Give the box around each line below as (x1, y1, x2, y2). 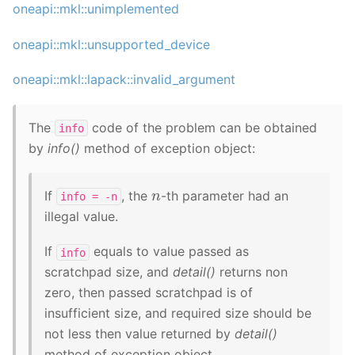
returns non (216, 264, 288, 281)
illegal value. (44, 208, 118, 224)
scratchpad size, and (44, 264, 173, 281)
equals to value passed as (90, 243, 249, 260)
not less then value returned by (44, 326, 235, 342)
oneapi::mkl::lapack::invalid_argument (13, 71, 235, 88)
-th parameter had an (160, 187, 288, 204)
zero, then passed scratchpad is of (44, 284, 253, 301)
